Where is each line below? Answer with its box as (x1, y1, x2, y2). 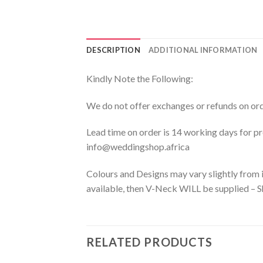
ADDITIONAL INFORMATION (148, 45, 258, 55)
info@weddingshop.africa (86, 141, 190, 153)
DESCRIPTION (86, 45, 140, 55)
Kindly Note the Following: (86, 72, 193, 84)
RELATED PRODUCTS (86, 234, 213, 249)
